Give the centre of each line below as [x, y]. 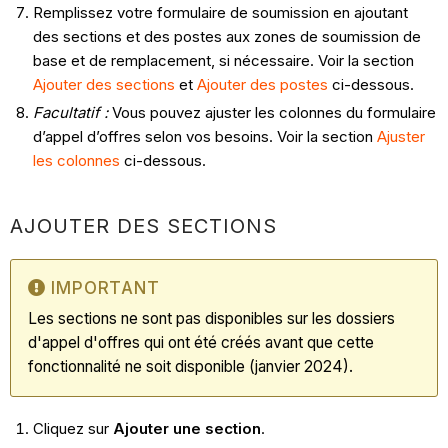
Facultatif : [72, 112]
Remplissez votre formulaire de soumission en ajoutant [220, 12]
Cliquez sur [72, 428]
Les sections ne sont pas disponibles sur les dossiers [212, 318]
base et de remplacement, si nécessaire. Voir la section [223, 60]
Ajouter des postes [262, 84]
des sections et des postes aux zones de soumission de [226, 36]
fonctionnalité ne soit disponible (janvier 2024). [193, 366]
